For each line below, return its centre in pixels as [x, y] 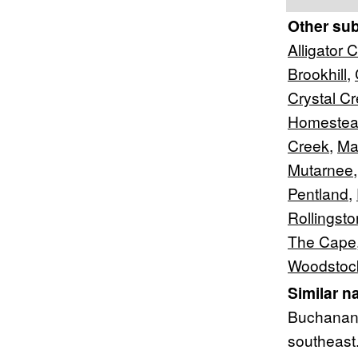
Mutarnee [320, 169]
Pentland [318, 193]
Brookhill [317, 73]
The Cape [322, 241]
